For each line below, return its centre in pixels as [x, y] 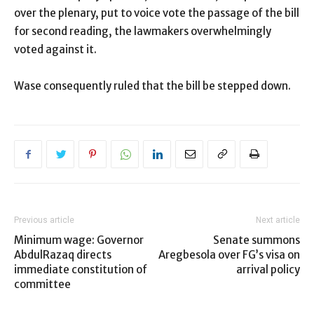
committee [42, 285]
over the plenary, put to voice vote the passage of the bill [157, 13]
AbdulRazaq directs [63, 255]
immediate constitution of [81, 270]
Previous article [44, 220]
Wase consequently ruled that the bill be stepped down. [152, 86]
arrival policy [268, 270]
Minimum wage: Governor [79, 240]
